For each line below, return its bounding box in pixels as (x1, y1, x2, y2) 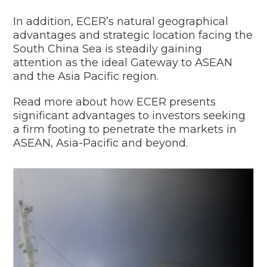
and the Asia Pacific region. (13, 69, 159, 83)
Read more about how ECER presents (13, 95, 216, 108)
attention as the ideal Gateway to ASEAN (13, 55, 233, 69)
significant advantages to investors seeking (13, 108, 246, 122)
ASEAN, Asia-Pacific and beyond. (13, 136, 188, 150)
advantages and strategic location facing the (13, 28, 253, 42)
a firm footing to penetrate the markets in (13, 122, 237, 136)
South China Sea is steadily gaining (13, 42, 203, 55)
